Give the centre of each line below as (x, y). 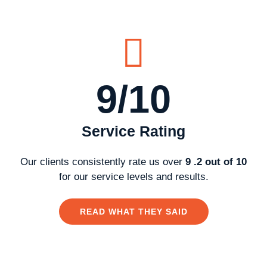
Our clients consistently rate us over (103, 162)
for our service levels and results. (133, 176)
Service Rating (133, 131)
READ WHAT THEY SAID (133, 212)
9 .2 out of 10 (216, 162)
